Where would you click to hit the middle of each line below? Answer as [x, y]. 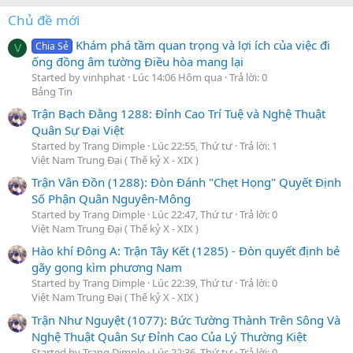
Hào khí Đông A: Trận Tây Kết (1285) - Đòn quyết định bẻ [186, 251]
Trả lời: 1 [258, 145]
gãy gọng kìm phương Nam [107, 268]
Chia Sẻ [52, 46]
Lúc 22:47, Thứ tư [193, 215]
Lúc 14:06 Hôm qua [177, 77]
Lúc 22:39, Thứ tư [193, 283]
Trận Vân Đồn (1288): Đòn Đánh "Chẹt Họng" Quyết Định [186, 182]
